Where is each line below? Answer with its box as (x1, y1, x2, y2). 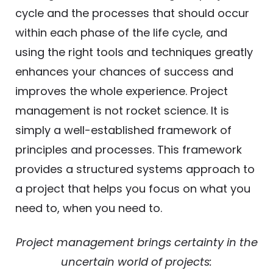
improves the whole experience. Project (15, 83, 228, 99)
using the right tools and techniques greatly (15, 44, 253, 60)
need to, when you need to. (15, 200, 162, 216)
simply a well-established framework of (15, 122, 232, 138)
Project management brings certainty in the (15, 235, 258, 250)
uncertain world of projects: (61, 254, 212, 270)
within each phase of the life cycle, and (15, 25, 227, 41)
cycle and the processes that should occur (15, 5, 249, 21)
